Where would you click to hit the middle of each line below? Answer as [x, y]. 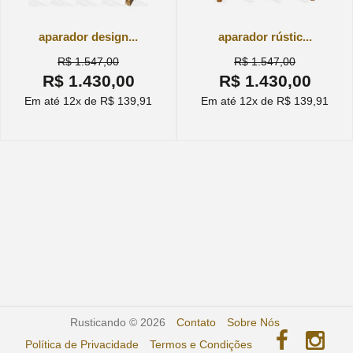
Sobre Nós [253, 322]
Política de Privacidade [82, 344]
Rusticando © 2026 [117, 322]
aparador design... [88, 37]
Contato [196, 322]
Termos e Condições [201, 344]
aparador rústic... [265, 37]
